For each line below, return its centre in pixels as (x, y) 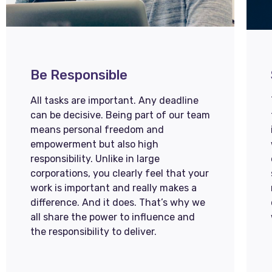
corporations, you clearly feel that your (120, 173)
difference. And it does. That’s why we (118, 202)
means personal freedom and (97, 130)
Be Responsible (79, 75)
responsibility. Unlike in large (95, 159)
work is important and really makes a (114, 188)
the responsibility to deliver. (93, 232)
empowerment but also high (94, 144)
